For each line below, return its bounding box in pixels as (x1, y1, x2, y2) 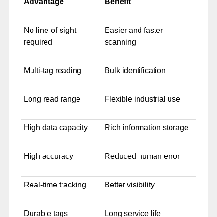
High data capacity (23, 123, 88, 132)
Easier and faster (104, 26, 163, 34)
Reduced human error (104, 152, 180, 160)
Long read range (23, 94, 80, 103)
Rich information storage (104, 123, 188, 132)
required (23, 37, 52, 46)
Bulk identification (104, 66, 166, 75)
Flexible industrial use (104, 94, 180, 103)
